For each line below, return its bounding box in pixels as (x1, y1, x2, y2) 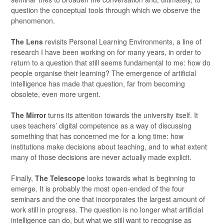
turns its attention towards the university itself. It (46, 110, 198, 120)
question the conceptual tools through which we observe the (11, 5, 200, 15)
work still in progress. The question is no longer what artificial (11, 204, 203, 214)
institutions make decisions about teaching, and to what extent (11, 141, 207, 151)
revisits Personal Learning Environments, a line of (43, 36, 201, 46)
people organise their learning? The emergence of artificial (11, 68, 196, 78)
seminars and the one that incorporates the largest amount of (11, 194, 205, 204)
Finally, (11, 173, 35, 183)
